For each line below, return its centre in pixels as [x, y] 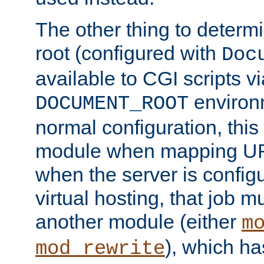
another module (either [138, 222]
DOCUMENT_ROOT [112, 104]
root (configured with [128, 53]
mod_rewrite [100, 249]
